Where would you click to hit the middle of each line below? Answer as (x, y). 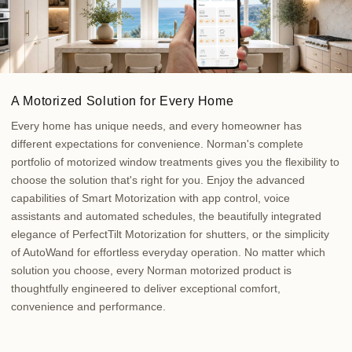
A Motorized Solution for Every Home (123, 101)
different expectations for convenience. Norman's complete (157, 143)
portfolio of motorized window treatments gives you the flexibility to (175, 161)
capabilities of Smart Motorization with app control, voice (150, 198)
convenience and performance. (88, 306)
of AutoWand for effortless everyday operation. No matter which (168, 252)
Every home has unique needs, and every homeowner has (156, 125)
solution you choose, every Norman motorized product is (151, 270)
